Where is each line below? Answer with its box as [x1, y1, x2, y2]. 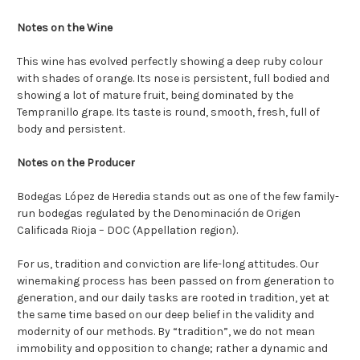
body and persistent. [17, 122, 125, 137]
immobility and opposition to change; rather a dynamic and [17, 342, 328, 356]
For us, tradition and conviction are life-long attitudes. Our [17, 257, 319, 272]
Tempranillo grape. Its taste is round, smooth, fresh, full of [17, 105, 320, 120]
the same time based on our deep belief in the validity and [17, 308, 314, 322]
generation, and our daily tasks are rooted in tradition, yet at [17, 291, 329, 305]
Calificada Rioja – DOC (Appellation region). [17, 223, 238, 238]
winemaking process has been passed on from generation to [17, 274, 334, 288]
